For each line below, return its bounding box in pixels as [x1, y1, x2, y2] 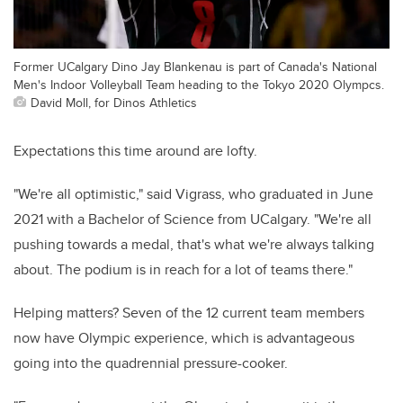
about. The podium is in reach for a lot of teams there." [13, 259, 353, 281]
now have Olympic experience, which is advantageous [13, 327, 354, 349]
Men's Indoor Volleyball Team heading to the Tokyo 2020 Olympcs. [13, 75, 384, 94]
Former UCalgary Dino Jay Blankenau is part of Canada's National [13, 57, 377, 76]
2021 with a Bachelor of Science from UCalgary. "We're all [13, 209, 372, 230]
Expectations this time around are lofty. [13, 140, 257, 162]
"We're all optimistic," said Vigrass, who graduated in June [13, 184, 373, 205]
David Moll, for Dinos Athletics [31, 93, 197, 112]
